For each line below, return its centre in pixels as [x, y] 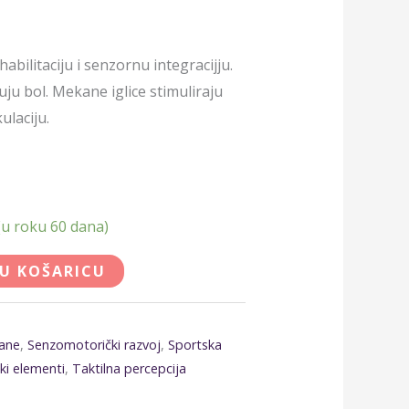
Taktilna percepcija [130, 369]
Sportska [195, 345]
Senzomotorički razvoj [94, 345]
